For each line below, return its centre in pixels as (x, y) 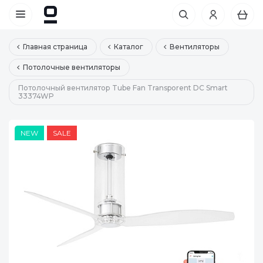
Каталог (129, 47)
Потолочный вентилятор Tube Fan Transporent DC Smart (123, 88)
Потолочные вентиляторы (72, 67)
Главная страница (55, 47)
